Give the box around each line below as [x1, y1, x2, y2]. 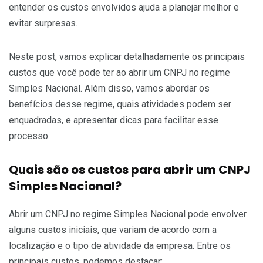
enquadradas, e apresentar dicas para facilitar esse [9, 114, 218, 126]
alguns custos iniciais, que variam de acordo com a [9, 224, 217, 236]
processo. [9, 130, 50, 142]
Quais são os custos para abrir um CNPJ [9, 161, 251, 178]
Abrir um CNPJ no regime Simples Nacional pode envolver [9, 208, 247, 220]
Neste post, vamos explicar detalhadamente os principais [9, 51, 245, 63]
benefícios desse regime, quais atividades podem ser [9, 99, 231, 110]
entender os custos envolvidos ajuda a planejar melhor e [9, 2, 239, 14]
